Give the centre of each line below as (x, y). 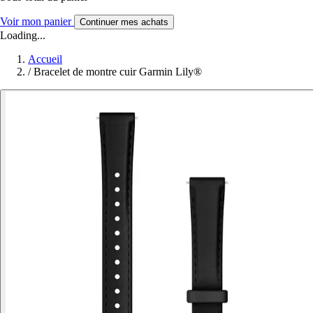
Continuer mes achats (124, 22)
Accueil (45, 59)
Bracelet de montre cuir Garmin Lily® (118, 71)
